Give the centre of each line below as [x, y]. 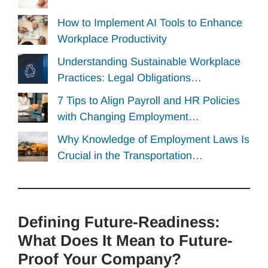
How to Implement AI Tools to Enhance [150, 23]
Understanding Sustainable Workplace [149, 61]
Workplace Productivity [112, 39]
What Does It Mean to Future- [125, 240]
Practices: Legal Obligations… [130, 77]
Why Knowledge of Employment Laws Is [153, 139]
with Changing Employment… [128, 116]
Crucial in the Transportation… [130, 155]
